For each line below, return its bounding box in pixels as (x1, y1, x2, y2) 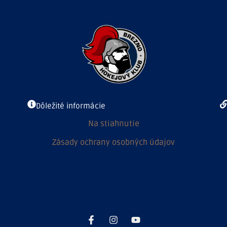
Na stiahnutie (88, 118, 139, 129)
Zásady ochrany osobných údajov (52, 137, 175, 147)
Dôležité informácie (36, 101, 105, 110)
